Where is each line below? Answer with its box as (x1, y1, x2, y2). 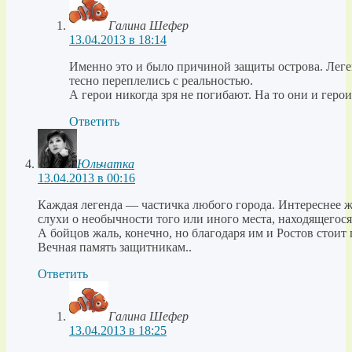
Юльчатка (77, 157, 134, 171)
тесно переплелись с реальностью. (69, 74, 253, 88)
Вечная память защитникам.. (38, 240, 192, 255)
